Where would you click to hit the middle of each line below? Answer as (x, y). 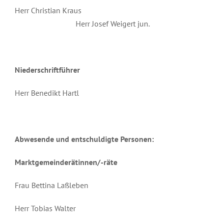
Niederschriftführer (47, 69)
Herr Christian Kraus (87, 10)
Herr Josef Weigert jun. (82, 23)
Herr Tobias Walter (45, 208)
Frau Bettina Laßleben (52, 185)
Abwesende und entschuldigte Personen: (84, 139)
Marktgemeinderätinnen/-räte (66, 162)
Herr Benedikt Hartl (47, 93)
